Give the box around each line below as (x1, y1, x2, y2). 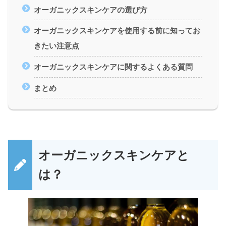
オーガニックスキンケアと (38, 148, 189, 162)
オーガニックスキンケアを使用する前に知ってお (33, 26, 200, 35)
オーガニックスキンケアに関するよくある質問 (33, 62, 193, 71)
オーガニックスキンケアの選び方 (33, 5, 147, 14)
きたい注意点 (33, 41, 79, 50)
